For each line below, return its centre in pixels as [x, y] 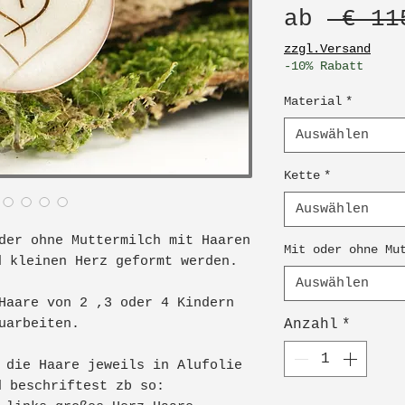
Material [313, 101]
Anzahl [311, 325]
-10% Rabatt [324, 66]
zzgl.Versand [327, 49]
